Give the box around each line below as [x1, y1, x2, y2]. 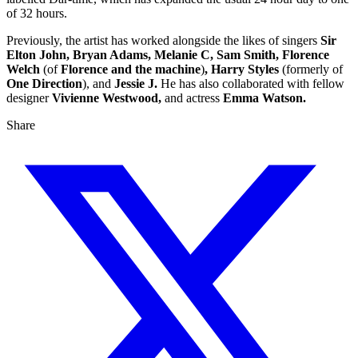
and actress [165, 91, 220, 105]
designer [6, 91, 49, 105]
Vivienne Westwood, [49, 91, 165, 105]
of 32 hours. [6, 6, 67, 21]
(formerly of [282, 62, 343, 77]
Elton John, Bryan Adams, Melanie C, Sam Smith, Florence [6, 48, 329, 62]
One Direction [6, 77, 82, 91]
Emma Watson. [220, 91, 306, 105]
